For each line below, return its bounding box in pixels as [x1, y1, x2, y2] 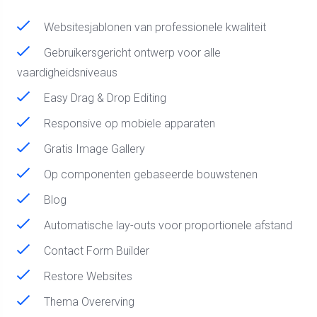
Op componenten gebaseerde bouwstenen [41, 167, 258, 181]
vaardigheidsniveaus [17, 65, 117, 79]
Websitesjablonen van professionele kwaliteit [41, 20, 266, 34]
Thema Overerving [41, 294, 134, 309]
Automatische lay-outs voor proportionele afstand [41, 218, 292, 232]
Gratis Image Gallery [41, 142, 145, 156]
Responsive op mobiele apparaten [41, 116, 215, 130]
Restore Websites [41, 269, 132, 283]
